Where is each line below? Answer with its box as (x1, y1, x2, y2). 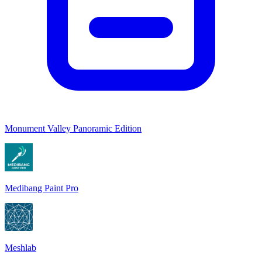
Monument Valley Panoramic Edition (5, 123, 142, 133)
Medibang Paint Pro (5, 182, 78, 193)
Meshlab (5, 242, 36, 253)
